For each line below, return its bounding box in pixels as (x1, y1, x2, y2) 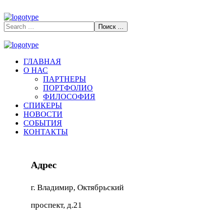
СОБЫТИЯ (23, 119, 62, 127)
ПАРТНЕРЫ (43, 75, 86, 83)
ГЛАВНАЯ (23, 57, 61, 66)
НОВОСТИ (23, 110, 63, 118)
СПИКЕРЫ (23, 101, 62, 109)
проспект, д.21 (31, 200, 82, 210)
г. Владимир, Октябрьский (31, 183, 124, 192)
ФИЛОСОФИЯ (43, 92, 95, 101)
